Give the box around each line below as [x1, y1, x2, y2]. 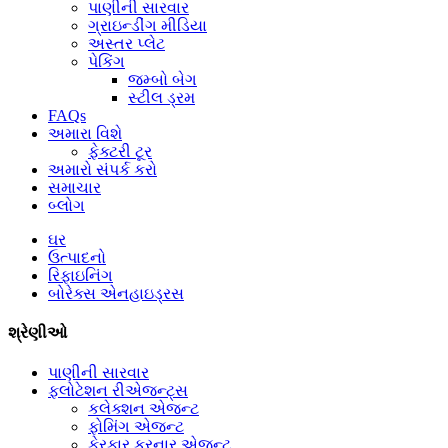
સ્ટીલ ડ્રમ [128, 89, 195, 106]
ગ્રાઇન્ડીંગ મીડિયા [88, 17, 207, 34]
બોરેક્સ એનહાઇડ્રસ [48, 285, 184, 302]
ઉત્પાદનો [48, 249, 106, 266]
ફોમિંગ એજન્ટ [88, 417, 184, 435]
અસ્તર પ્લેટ [88, 35, 165, 52]
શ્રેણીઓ [8, 324, 67, 342]
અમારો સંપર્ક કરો [48, 161, 157, 178]
